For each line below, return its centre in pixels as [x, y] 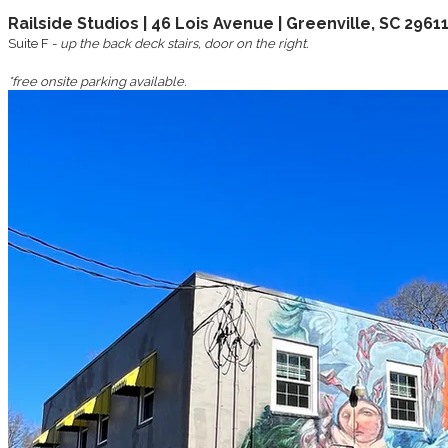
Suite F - [34, 43]
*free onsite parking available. [98, 81]
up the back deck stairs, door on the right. [184, 43]
